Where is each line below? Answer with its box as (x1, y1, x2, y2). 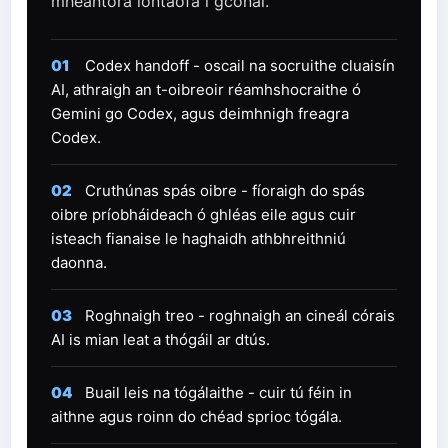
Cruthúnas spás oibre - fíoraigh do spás (85, 181, 365, 201)
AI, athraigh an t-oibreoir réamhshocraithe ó (51, 80, 361, 100)
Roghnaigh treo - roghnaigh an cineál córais (85, 306, 395, 326)
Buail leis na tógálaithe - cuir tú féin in (85, 383, 352, 403)
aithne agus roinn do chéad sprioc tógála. (51, 407, 342, 427)
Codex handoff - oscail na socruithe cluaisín (85, 56, 395, 76)
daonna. (51, 253, 107, 273)
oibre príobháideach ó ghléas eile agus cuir (51, 205, 356, 225)
